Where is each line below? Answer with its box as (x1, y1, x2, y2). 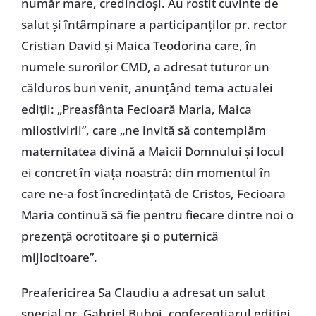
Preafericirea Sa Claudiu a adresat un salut (20, 284, 265, 300)
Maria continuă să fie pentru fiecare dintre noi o (20, 206, 293, 223)
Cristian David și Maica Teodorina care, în (20, 37, 257, 54)
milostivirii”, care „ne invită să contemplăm (20, 121, 266, 138)
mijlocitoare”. (20, 248, 97, 265)
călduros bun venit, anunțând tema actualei (20, 79, 273, 96)
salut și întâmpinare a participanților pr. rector (20, 16, 287, 32)
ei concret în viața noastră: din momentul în (20, 164, 271, 181)
